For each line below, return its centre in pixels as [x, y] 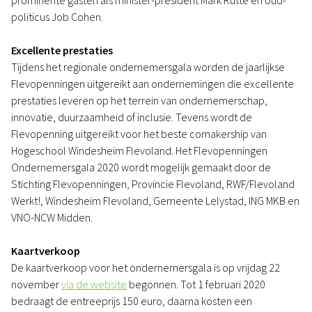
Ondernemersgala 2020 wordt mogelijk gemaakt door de [141, 167]
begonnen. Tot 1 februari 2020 [196, 284]
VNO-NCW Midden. [53, 217]
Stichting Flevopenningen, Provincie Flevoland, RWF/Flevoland [153, 184]
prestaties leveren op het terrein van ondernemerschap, [139, 100]
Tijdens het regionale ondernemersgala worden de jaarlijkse [148, 67]
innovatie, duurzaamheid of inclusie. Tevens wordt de [132, 117]
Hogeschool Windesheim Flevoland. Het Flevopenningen [139, 150]
